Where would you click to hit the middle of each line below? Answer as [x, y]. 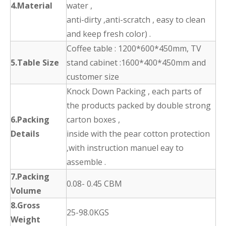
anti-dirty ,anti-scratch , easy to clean [136, 20]
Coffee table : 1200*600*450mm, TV [134, 49]
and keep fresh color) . [109, 34]
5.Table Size [35, 63]
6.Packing [30, 120]
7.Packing [30, 177]
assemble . [86, 162]
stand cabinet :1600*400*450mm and [136, 63]
